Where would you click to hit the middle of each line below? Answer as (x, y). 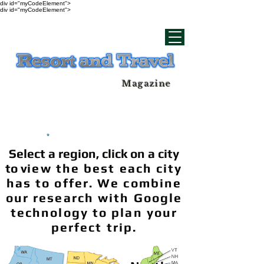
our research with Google (94, 198)
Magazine (147, 84)
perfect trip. (94, 227)
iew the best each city (105, 168)
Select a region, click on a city (94, 154)
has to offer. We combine (94, 183)
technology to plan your (94, 212)
